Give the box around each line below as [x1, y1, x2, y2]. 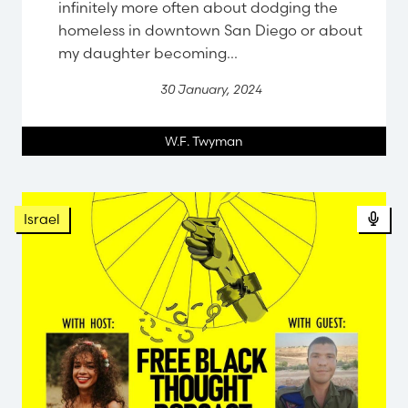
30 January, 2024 [159, 80, 262, 97]
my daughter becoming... [58, 43, 238, 62]
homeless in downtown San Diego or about [58, 20, 362, 39]
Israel [24, 209, 60, 228]
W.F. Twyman [165, 132, 243, 149]
